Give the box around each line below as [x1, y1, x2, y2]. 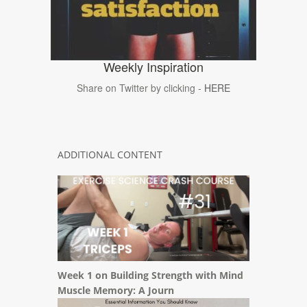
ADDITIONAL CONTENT [58, 147, 162, 161]
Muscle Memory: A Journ [58, 283, 174, 297]
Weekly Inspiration [103, 57, 204, 75]
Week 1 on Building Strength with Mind [58, 268, 243, 282]
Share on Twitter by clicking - [77, 80, 204, 95]
